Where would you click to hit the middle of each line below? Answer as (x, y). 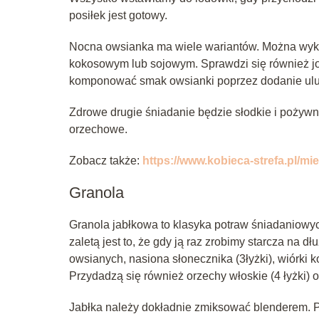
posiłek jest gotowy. (118, 15)
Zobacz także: (106, 160)
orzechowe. (98, 129)
